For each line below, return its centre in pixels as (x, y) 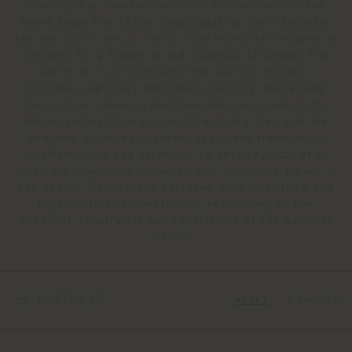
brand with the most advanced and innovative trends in (176, 171)
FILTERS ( (67, 300)
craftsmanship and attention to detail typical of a (176, 155)
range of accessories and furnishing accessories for (176, 105)
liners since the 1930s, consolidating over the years (176, 23)
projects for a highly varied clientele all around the (176, 56)
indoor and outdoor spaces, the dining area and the (176, 122)
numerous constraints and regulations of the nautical (176, 221)
